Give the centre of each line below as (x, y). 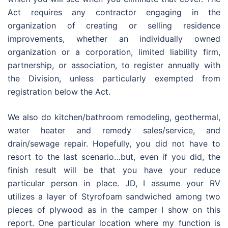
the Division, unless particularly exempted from (114, 78)
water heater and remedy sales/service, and (114, 130)
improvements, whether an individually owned (114, 39)
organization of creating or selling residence (114, 25)
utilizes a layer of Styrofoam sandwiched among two (114, 196)
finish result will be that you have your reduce (114, 170)
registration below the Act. (59, 92)
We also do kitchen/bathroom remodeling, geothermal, (114, 117)
